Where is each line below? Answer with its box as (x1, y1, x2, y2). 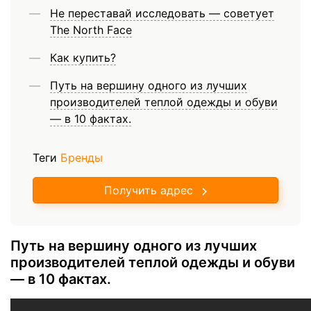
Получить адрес (104, 183, 193, 198)
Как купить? (50, 51, 116, 65)
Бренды (60, 151, 103, 165)
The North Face (50, 23, 132, 37)
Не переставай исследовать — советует (50, 6, 274, 21)
